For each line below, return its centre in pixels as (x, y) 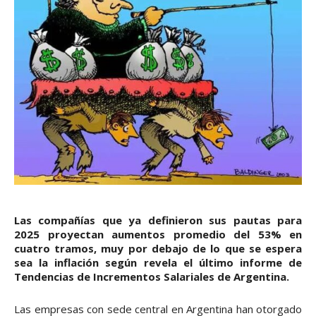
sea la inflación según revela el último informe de (158, 262)
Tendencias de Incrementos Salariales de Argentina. (152, 276)
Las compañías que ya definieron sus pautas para (158, 220)
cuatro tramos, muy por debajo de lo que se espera (158, 248)
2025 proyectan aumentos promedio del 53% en (158, 234)
